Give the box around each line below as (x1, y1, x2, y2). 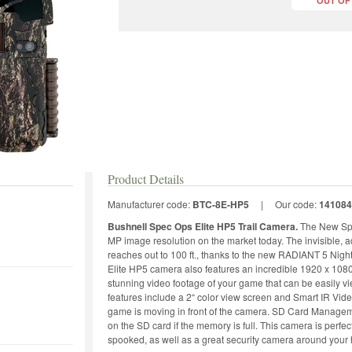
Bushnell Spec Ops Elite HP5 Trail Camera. (108, 218, 300, 233)
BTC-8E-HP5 (192, 196, 249, 211)
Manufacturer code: (108, 196, 192, 211)
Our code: (275, 196, 319, 211)
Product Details (108, 170, 184, 187)
